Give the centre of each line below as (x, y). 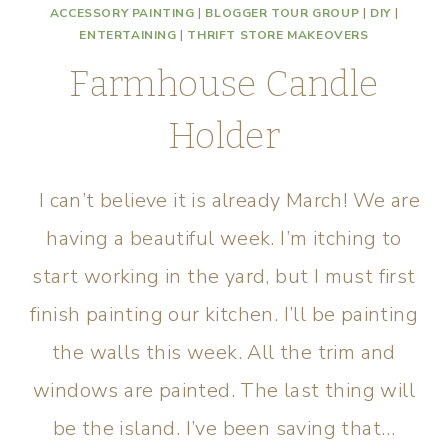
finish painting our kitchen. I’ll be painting (224, 314)
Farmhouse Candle (224, 84)
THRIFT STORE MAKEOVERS (278, 35)
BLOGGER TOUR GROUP (282, 13)
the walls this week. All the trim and (224, 352)
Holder (224, 136)
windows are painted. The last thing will (224, 390)
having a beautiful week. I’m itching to (224, 238)
